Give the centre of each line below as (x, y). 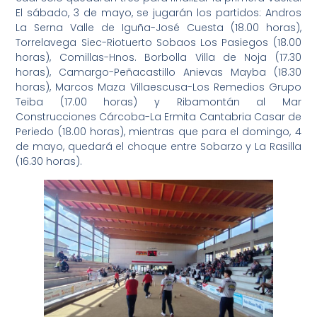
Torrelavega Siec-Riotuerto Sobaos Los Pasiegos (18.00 (158, 43)
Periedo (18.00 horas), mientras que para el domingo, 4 (158, 132)
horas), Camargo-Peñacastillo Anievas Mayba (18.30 (158, 73)
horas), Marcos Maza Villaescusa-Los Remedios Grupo (158, 87)
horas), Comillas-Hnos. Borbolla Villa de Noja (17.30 (158, 58)
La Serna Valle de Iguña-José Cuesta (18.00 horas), (158, 28)
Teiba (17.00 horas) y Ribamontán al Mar (158, 102)
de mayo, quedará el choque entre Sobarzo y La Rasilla (158, 147)
